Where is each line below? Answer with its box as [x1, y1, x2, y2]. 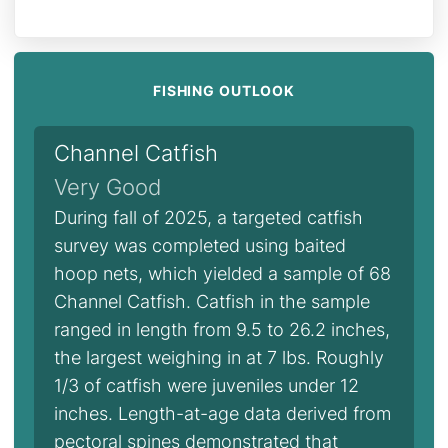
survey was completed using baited [54, 235, 346, 256]
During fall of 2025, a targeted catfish [54, 207, 363, 228]
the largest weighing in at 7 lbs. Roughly [54, 347, 384, 368]
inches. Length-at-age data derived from [54, 403, 391, 424]
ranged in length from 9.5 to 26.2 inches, [54, 319, 390, 340]
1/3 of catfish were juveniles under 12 [54, 375, 359, 396]
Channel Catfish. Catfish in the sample [54, 291, 370, 312]
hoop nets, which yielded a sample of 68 [54, 263, 391, 284]
